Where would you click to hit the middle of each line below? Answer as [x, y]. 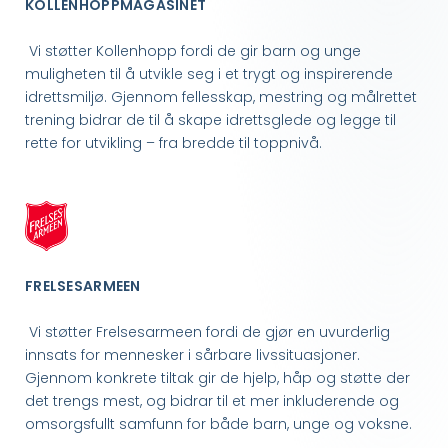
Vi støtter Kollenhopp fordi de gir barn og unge [193, 51]
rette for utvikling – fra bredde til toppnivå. [173, 143]
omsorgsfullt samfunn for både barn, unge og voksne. [218, 424]
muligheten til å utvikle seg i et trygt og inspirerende [209, 74]
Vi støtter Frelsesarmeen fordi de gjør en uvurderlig [207, 332]
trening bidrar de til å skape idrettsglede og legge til [210, 120]
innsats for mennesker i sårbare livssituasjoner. [192, 355]
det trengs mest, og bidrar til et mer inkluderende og [212, 401]
